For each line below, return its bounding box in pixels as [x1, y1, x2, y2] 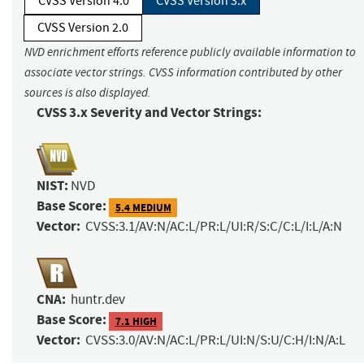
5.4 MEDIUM [115, 200, 171, 214]
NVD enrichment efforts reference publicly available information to [24, 45, 356, 60]
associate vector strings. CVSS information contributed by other [24, 65, 342, 80]
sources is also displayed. [24, 85, 151, 101]
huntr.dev [71, 291, 125, 309]
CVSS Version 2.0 [37, 19, 128, 37]
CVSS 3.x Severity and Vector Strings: [37, 103, 262, 123]
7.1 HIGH [115, 314, 157, 328]
